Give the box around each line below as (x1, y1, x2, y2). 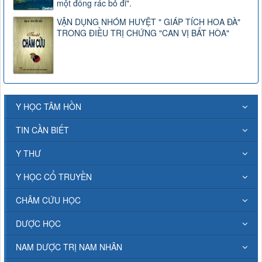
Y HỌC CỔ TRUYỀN (16, 170, 92, 182)
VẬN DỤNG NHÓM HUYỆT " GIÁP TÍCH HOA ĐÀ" (57, 15, 240, 27)
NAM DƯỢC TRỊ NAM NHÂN (16, 240, 122, 253)
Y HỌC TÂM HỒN (16, 100, 81, 112)
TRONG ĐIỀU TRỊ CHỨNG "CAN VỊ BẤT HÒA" (57, 26, 229, 39)
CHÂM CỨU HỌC (16, 194, 81, 206)
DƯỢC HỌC (16, 217, 61, 229)
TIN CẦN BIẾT (16, 123, 69, 136)
